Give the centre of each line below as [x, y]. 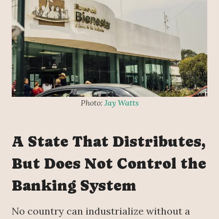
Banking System [74, 186]
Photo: [92, 103]
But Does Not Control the [109, 164]
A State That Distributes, [109, 142]
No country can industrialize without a [101, 211]
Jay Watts [121, 103]
